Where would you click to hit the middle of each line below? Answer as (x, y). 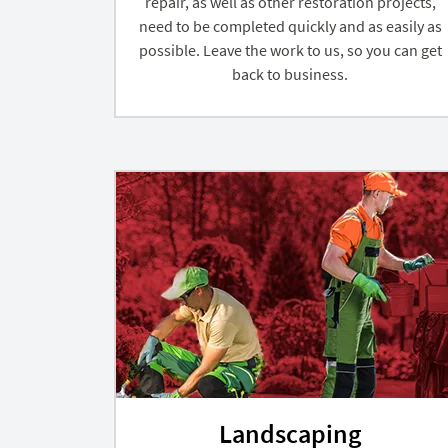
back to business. (290, 73)
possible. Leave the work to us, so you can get (290, 49)
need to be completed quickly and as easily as (290, 25)
